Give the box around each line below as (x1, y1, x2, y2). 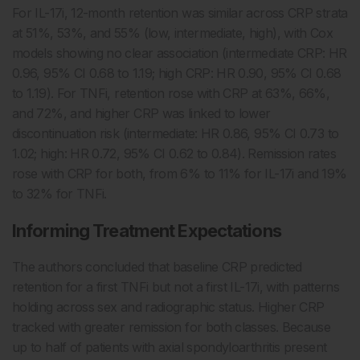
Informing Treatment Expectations (12, 220, 281, 242)
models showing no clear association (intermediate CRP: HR (12, 45, 347, 62)
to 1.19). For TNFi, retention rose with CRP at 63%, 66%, (12, 85, 330, 102)
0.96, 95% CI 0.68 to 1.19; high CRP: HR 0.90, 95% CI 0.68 (12, 65, 342, 82)
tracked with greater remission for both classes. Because (12, 319, 331, 336)
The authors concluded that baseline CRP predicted (12, 259, 302, 276)
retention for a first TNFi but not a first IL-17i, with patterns (12, 279, 340, 296)
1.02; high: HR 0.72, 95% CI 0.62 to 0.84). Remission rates (12, 145, 336, 162)
